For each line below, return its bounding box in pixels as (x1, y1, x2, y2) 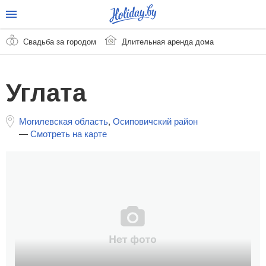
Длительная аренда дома (122, 35, 214, 47)
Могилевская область (19, 115, 108, 128)
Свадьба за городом (23, 35, 96, 47)
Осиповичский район (113, 115, 198, 128)
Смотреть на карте (30, 127, 107, 140)
